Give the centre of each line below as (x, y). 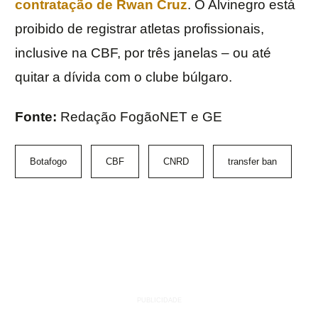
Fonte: (38, 117)
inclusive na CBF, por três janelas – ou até (143, 53)
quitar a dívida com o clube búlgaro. (124, 77)
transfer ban (252, 162)
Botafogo (48, 162)
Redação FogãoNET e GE (141, 117)
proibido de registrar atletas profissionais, (139, 29)
